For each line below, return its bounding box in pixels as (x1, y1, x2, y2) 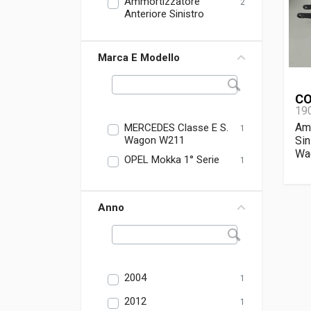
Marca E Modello (98, 51, 180, 64)
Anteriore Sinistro (124, 8, 204, 20)
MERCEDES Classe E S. (124, 121, 228, 134)
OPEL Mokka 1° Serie (124, 153, 219, 166)
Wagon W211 (124, 134, 185, 146)
